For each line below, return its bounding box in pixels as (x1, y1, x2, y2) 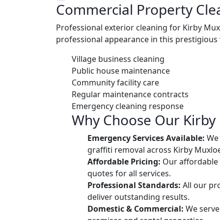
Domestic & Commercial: (87, 203, 184, 214)
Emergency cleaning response (72, 100, 184, 111)
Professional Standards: (87, 179, 181, 191)
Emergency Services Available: (87, 132, 205, 143)
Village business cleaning (72, 53, 165, 64)
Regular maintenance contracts (72, 88, 189, 100)
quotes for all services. (87, 167, 171, 179)
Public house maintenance (72, 65, 170, 76)
